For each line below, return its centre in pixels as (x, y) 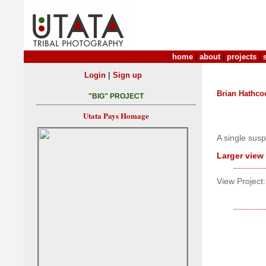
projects (242, 57)
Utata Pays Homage (116, 116)
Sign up (127, 75)
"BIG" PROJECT (116, 96)
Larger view (240, 156)
